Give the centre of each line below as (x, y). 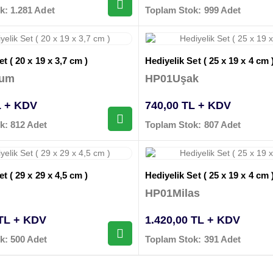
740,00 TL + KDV (188, 106)
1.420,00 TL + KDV (192, 220)
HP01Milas (172, 193)
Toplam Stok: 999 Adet (193, 10)
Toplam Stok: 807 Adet (193, 125)
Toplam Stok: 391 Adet (193, 239)
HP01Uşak (172, 79)
